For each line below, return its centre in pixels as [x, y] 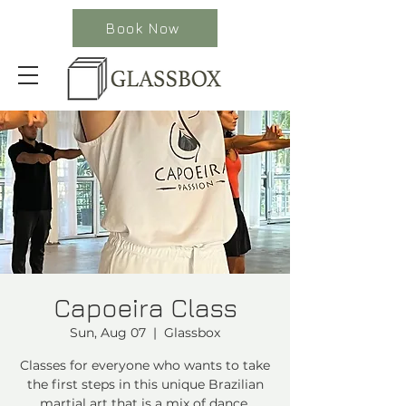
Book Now [143, 28]
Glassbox [192, 333]
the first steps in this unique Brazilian [145, 384]
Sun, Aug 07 [108, 333]
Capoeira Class [145, 308]
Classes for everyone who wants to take [145, 365]
